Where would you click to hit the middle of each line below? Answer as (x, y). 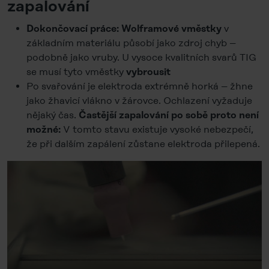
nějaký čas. (53, 115)
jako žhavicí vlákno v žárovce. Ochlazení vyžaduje (139, 101)
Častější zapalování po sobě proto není (169, 115)
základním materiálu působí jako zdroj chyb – (131, 43)
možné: (44, 130)
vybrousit (148, 72)
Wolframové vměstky (173, 29)
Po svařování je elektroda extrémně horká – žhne (140, 86)
